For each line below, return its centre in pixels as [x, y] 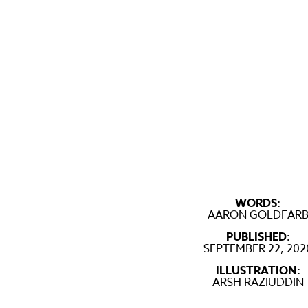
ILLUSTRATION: [258, 271]
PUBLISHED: [258, 237]
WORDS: [258, 203]
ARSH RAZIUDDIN [258, 283]
